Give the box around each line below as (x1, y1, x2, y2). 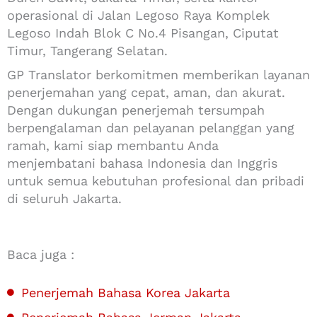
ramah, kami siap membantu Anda (7, 137, 219, 153)
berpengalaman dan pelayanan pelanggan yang (7, 120, 294, 135)
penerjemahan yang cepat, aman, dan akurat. (7, 84, 285, 100)
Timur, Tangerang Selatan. (7, 42, 168, 58)
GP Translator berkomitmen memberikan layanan (7, 67, 310, 82)
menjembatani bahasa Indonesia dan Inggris (7, 155, 277, 171)
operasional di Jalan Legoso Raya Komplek (7, 7, 270, 23)
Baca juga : (7, 246, 74, 262)
